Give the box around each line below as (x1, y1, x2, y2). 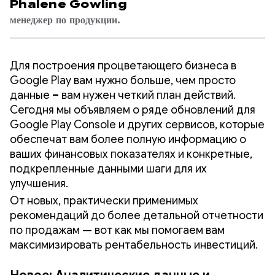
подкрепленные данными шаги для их (10, 161, 207, 176)
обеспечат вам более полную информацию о (10, 132, 246, 146)
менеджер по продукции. (10, 14, 120, 26)
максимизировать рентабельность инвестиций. (10, 238, 258, 252)
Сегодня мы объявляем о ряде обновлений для (10, 103, 255, 117)
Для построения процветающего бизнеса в (10, 58, 236, 72)
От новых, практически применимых (10, 193, 198, 207)
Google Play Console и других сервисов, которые (10, 117, 265, 131)
